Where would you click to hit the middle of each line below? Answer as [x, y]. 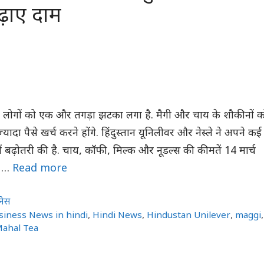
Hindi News [118, 215]
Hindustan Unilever [189, 215]
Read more [40, 169]
